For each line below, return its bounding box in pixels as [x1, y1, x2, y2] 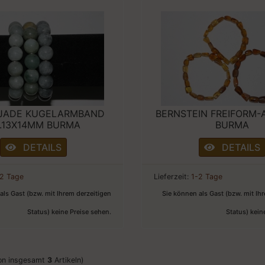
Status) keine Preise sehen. [27, 207, 111, 216]
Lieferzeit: [154, 172, 191, 181]
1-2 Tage [191, 172, 222, 181]
